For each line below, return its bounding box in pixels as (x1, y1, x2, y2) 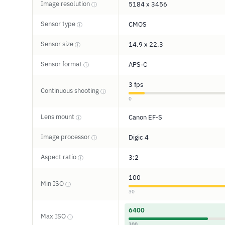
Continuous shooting (41, 86, 100, 95)
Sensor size (41, 40, 75, 48)
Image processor (41, 133, 91, 141)
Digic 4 (129, 133, 149, 142)
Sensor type (41, 20, 77, 28)
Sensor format (41, 60, 83, 68)
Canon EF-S (129, 113, 162, 122)
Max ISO (41, 212, 67, 220)
